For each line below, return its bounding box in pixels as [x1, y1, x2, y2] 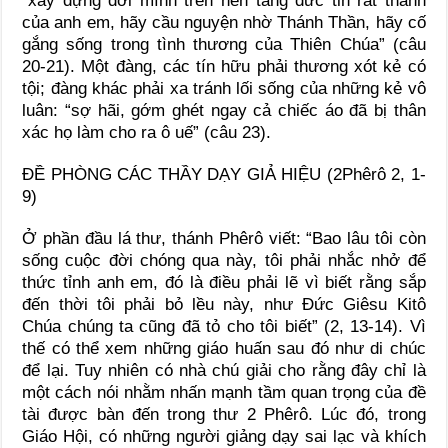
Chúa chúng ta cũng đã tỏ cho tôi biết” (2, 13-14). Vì [22, 316, 426, 336]
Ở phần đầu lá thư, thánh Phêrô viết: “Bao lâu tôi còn [22, 228, 426, 248]
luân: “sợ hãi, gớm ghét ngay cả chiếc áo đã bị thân [22, 100, 426, 120]
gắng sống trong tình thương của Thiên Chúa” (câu [22, 34, 426, 54]
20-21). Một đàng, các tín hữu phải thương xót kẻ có [22, 56, 426, 76]
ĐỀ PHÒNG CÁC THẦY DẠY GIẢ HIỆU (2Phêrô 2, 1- [22, 164, 426, 184]
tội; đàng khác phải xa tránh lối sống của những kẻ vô [22, 78, 426, 98]
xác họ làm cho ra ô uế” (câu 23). [22, 122, 272, 142]
